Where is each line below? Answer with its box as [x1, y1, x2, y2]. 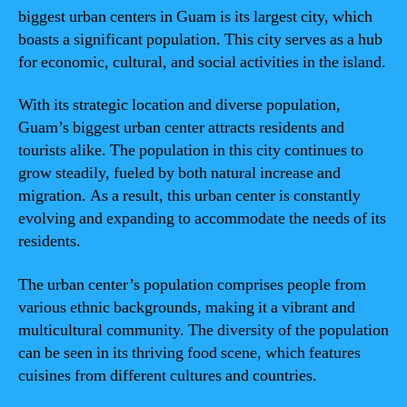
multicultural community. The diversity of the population [18, 319, 389, 341]
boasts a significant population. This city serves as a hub [18, 28, 382, 50]
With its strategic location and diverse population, [18, 94, 341, 115]
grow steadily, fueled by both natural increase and [18, 163, 341, 184]
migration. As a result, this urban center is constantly [18, 185, 361, 206]
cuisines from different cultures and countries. [18, 364, 317, 386]
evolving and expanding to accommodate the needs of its [18, 208, 386, 229]
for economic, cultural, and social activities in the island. [18, 51, 386, 73]
